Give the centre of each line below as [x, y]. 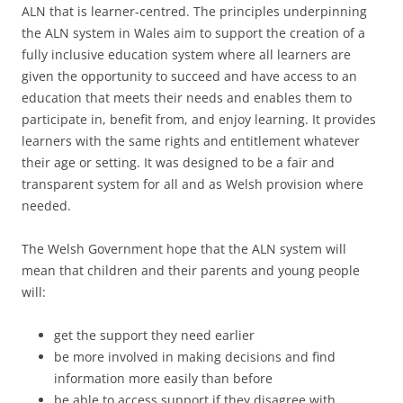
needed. [46, 206]
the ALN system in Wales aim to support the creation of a [193, 33]
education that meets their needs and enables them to [187, 98]
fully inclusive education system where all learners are [186, 55]
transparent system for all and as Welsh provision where [193, 184]
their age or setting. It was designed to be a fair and [178, 163]
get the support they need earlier [154, 336]
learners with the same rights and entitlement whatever [191, 141]
